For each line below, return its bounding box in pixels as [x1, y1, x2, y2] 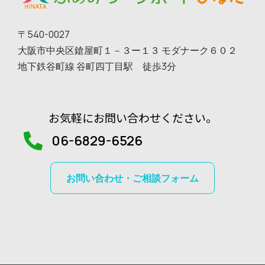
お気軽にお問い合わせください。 [48, 109, 217, 125]
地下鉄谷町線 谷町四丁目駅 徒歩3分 [18, 59, 176, 73]
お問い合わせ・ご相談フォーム [66, 171, 199, 185]
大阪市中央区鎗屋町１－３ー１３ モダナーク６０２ [18, 43, 237, 57]
